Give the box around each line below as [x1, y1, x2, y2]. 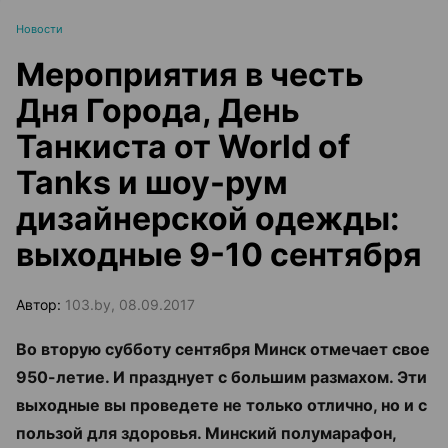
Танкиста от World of [16, 127, 350, 166]
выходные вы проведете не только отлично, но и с [16, 395, 427, 415]
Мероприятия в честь [16, 55, 364, 94]
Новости [16, 22, 63, 36]
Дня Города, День [16, 91, 300, 130]
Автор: [16, 296, 65, 313]
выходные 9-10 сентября [16, 235, 422, 274]
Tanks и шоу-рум [16, 163, 288, 202]
